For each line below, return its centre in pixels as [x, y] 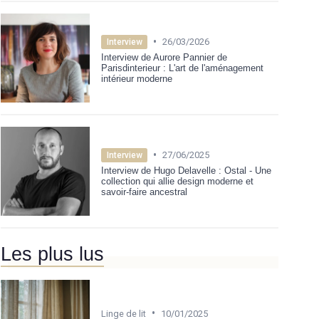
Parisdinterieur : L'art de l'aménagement [182, 68]
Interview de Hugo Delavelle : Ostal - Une [186, 170]
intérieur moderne [137, 78]
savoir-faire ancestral [144, 192]
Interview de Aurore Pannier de [164, 57]
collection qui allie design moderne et [177, 181]
